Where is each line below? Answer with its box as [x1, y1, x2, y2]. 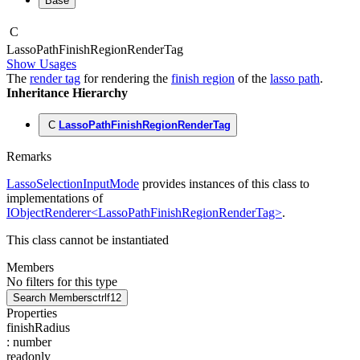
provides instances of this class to [139, 177, 309, 191]
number [13, 335, 51, 350]
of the [235, 72, 270, 86]
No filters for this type [6, 275, 117, 289]
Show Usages [6, 57, 76, 72]
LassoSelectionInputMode [6, 177, 139, 191]
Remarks [6, 149, 51, 164]
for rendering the [80, 72, 171, 86]
